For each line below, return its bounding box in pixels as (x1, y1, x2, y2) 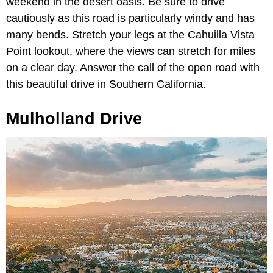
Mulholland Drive (6, 109, 142, 128)
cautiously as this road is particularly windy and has (6, 12, 255, 24)
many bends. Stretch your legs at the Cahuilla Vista (6, 28, 255, 41)
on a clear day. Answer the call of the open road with (6, 61, 260, 74)
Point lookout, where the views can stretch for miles (6, 44, 255, 57)
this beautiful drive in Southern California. (6, 77, 209, 90)
